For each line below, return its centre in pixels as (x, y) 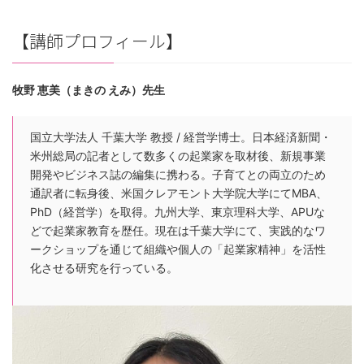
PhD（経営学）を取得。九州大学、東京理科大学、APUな (178, 211)
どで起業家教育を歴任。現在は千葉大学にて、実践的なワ (178, 230)
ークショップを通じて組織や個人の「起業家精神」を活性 (178, 249)
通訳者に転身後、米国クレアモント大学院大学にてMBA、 (179, 193)
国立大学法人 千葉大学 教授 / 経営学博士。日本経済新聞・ (181, 136)
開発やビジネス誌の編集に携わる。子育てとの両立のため (178, 174)
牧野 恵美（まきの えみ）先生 (89, 89)
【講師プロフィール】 (97, 41)
